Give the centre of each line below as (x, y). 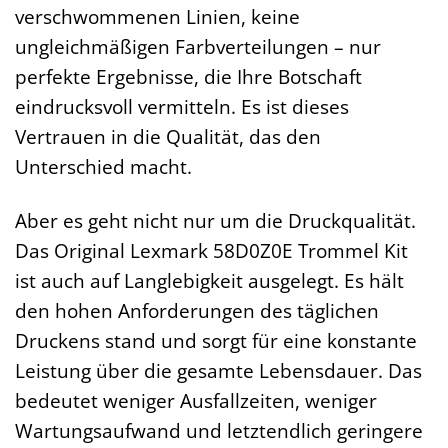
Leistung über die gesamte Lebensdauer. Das (218, 371)
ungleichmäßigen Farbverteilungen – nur (198, 46)
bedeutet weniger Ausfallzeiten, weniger (196, 401)
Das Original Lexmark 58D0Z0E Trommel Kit (211, 251)
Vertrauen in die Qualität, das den (168, 136)
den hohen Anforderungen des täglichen (197, 311)
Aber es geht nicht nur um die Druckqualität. (215, 221)
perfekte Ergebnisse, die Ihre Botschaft (188, 76)
